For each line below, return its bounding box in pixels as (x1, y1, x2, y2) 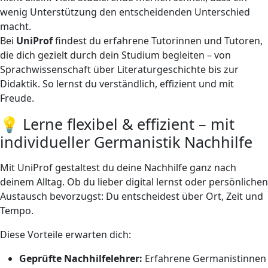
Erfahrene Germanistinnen (142, 251, 266, 265)
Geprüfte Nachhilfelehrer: (19, 251, 142, 265)
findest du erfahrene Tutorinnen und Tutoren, (53, 33, 263, 47)
